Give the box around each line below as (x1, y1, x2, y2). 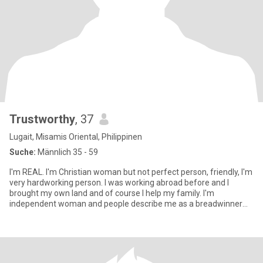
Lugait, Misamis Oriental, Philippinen (9, 132, 142, 141)
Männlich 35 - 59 (36, 147, 98, 157)
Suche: (9, 147, 36, 157)
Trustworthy (9, 112, 75, 126)
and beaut (9, 210, 47, 219)
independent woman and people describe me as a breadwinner (9, 199, 242, 208)
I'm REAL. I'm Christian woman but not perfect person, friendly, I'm (9, 167, 252, 177)
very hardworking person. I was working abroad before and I (9, 178, 229, 187)
